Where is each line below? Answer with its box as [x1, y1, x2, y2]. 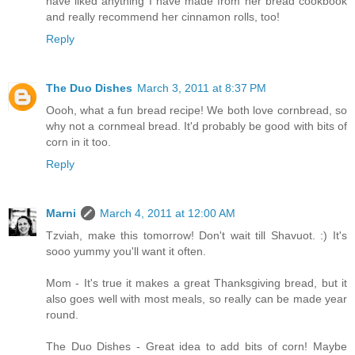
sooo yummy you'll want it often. [46, 245, 206, 258]
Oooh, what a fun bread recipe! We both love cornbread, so [46, 104, 347, 117]
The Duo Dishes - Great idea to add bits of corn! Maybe [46, 340, 347, 353]
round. [46, 308, 78, 322]
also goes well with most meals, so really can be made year [46, 292, 347, 306]
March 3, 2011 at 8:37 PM [137, 82, 266, 95]
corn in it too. [46, 136, 111, 149]
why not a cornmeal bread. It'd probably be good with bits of [46, 120, 347, 133]
